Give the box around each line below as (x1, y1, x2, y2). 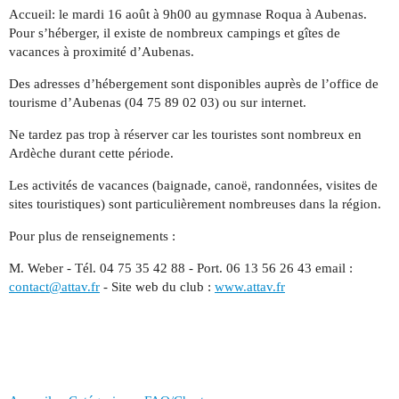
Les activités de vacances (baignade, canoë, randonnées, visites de (9, 177, 378, 192)
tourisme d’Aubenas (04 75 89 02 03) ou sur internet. (9, 94, 306, 110)
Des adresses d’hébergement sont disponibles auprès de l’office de (9, 76, 379, 91)
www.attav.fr (215, 279, 285, 294)
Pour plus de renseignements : (9, 228, 175, 243)
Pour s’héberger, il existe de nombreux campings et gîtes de (9, 25, 340, 40)
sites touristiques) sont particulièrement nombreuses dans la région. (9, 196, 381, 211)
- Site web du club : (100, 279, 215, 294)
